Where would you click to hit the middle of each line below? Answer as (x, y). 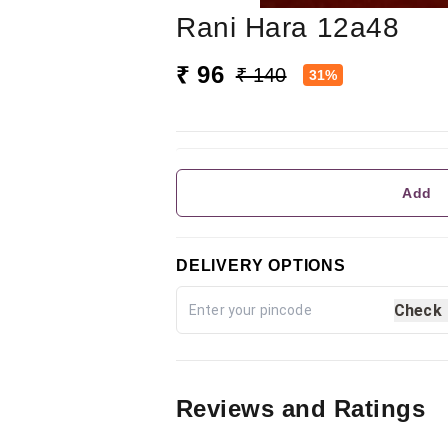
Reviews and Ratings (301, 409)
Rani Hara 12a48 (288, 28)
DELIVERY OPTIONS (261, 266)
